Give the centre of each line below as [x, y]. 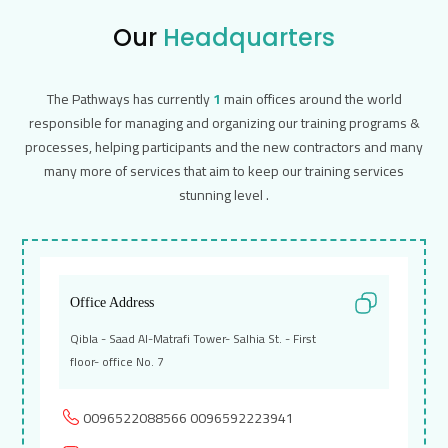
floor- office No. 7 [116, 361]
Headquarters [249, 37]
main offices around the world [311, 99]
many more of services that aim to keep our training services [224, 171]
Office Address [111, 302]
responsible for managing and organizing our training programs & [224, 123]
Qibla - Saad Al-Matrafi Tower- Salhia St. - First [192, 338]
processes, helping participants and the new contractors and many [224, 147]
